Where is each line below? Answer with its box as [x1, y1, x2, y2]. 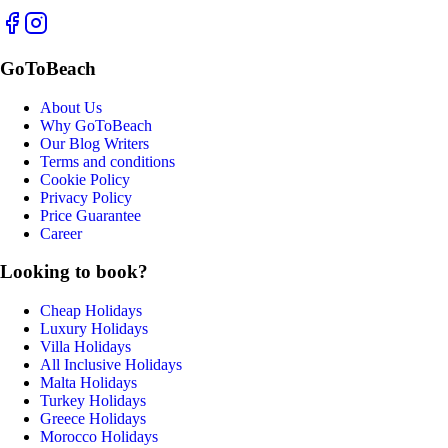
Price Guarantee [40, 206, 141, 224]
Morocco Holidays [40, 428, 158, 446]
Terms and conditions [40, 152, 175, 170]
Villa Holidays [40, 338, 131, 356]
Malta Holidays [40, 374, 137, 392]
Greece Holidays [40, 410, 146, 428]
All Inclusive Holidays [40, 356, 182, 374]
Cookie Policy [40, 170, 130, 188]
